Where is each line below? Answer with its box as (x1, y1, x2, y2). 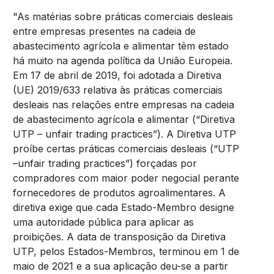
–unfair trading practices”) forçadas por (12, 157, 197, 170)
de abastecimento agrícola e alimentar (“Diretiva (12, 113, 235, 126)
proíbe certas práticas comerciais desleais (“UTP (12, 143, 239, 155)
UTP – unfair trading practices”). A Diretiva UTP (12, 128, 236, 141)
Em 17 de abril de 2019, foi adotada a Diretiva (12, 69, 221, 82)
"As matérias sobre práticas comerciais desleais (12, 10, 233, 23)
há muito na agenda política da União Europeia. (12, 54, 232, 67)
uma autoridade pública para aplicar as (12, 216, 194, 229)
